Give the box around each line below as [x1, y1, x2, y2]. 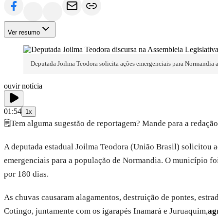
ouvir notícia [4, 81, 42, 90]
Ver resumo [8, 29, 40, 36]
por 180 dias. [4, 169, 49, 179]
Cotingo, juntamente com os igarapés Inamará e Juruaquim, [4, 206, 208, 216]
